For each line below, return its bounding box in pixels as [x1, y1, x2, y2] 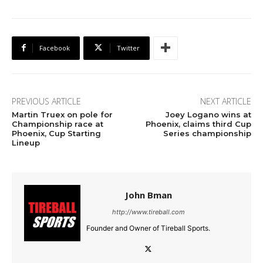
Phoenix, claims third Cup [145, 119, 251, 129]
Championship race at [12, 119, 103, 129]
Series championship [163, 128, 251, 138]
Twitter [117, 43, 140, 52]
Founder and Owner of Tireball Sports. [86, 223, 210, 232]
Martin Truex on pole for [12, 109, 113, 119]
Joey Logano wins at [165, 109, 251, 119]
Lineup [12, 137, 40, 147]
